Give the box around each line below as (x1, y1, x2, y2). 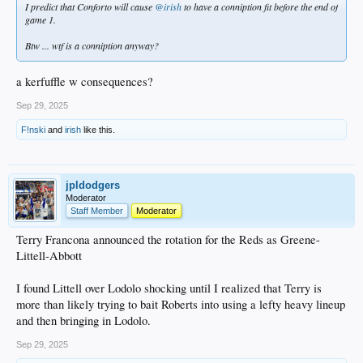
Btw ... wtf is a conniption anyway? (25, 39, 159, 53)
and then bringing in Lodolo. (16, 313, 151, 329)
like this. (81, 125, 115, 135)
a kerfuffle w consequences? (16, 74, 153, 90)
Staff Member (70, 206, 123, 216)
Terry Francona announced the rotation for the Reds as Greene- (16, 232, 320, 248)
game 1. (25, 13, 56, 27)
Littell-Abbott (16, 248, 82, 264)
